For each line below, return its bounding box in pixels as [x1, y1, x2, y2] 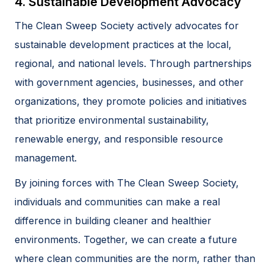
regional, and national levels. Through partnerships [15, 57, 252, 69]
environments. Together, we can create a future [15, 233, 237, 246]
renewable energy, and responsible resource [15, 132, 223, 145]
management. [15, 151, 77, 164]
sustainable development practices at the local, [15, 38, 232, 51]
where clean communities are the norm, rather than [15, 252, 255, 264]
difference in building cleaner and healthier [15, 214, 211, 227]
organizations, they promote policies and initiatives [15, 94, 247, 107]
